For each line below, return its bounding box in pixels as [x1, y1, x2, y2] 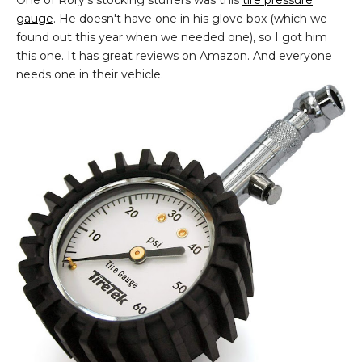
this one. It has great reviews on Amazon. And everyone [16, 48, 332, 63]
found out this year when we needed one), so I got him [16, 29, 327, 44]
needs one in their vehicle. [16, 66, 163, 82]
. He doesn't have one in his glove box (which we [53, 11, 327, 26]
